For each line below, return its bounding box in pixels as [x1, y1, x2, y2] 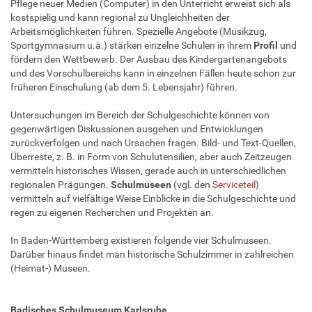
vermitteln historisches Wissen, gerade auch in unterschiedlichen [10, 164, 286, 176]
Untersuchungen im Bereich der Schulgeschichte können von [10, 109, 270, 120]
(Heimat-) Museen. [10, 262, 91, 274]
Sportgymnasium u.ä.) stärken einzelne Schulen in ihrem [10, 39, 253, 51]
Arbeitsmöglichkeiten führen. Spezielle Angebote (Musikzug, [10, 25, 267, 37]
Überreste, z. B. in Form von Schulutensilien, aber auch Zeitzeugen [10, 150, 292, 162]
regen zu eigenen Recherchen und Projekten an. [10, 206, 214, 218]
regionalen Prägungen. [10, 178, 111, 190]
